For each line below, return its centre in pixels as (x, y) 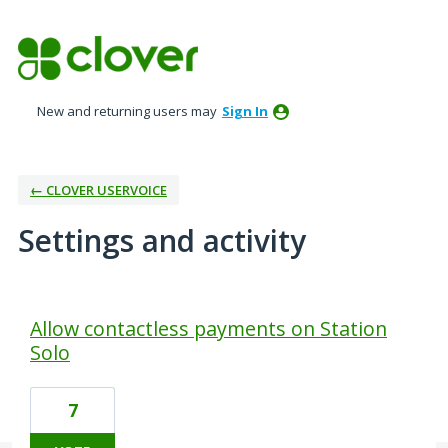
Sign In (245, 111)
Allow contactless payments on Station (208, 329)
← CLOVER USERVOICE (98, 190)
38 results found (72, 304)
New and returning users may (128, 111)
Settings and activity (162, 241)
